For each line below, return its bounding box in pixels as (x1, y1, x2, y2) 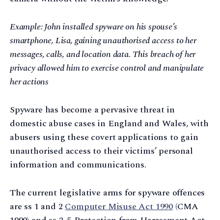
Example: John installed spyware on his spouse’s (10, 20, 177, 33)
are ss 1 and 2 (10, 199, 65, 213)
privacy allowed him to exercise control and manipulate (10, 61, 204, 75)
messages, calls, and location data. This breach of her (10, 47, 196, 61)
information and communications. (10, 158, 146, 171)
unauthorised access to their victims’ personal (10, 144, 193, 158)
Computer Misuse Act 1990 (65, 199, 173, 213)
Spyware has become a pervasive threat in (10, 103, 175, 116)
